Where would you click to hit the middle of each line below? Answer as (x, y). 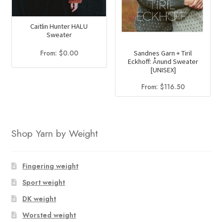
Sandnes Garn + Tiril (163, 53)
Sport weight (44, 182)
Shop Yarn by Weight (54, 134)
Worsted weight (49, 215)
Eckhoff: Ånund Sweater (140, 61)
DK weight (39, 198)
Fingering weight (51, 166)
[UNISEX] (163, 70)
